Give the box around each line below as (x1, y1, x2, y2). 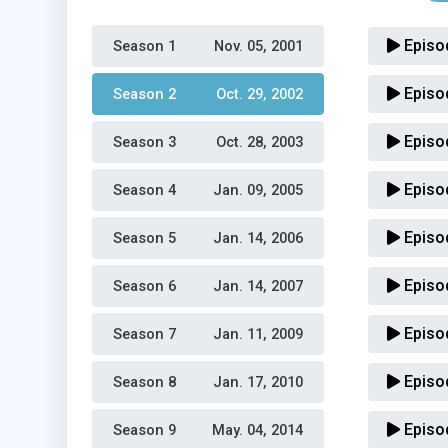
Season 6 (113, 277, 180, 295)
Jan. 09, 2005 (213, 181, 303, 199)
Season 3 (113, 133, 180, 151)
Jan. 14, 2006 (213, 229, 303, 247)
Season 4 (113, 181, 180, 199)
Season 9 (113, 421, 180, 439)
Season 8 (113, 373, 180, 391)
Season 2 (113, 85, 180, 103)
